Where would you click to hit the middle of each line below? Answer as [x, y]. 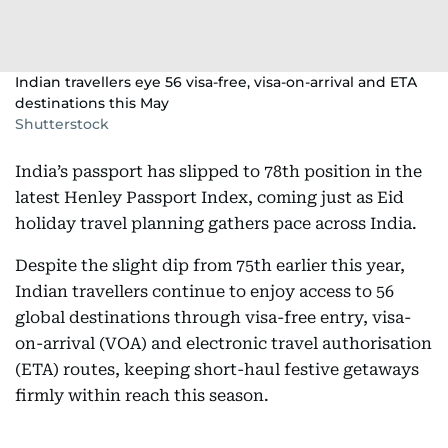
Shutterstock [62, 123]
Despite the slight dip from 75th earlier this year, [210, 265]
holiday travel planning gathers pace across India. [216, 223]
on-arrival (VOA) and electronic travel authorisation [223, 343]
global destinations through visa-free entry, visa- [213, 317]
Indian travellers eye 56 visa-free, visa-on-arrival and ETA [216, 81]
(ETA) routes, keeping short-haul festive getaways [217, 369]
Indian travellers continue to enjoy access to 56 [204, 291]
